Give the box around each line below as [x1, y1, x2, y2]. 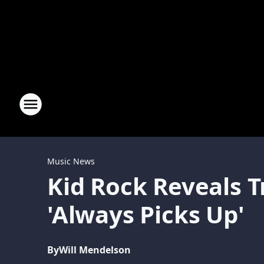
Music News [47, 156, 95, 167]
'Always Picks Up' [47, 198, 245, 230]
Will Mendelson [59, 243, 131, 256]
